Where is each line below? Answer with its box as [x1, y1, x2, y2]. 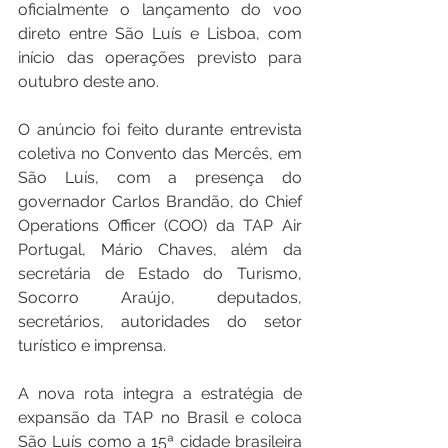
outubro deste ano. [18, 72, 159, 91]
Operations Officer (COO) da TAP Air [18, 216, 302, 235]
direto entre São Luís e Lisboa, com [18, 24, 302, 43]
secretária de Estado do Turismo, [18, 264, 302, 283]
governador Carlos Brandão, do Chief [18, 192, 302, 211]
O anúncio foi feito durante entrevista [18, 120, 302, 139]
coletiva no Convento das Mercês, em [18, 144, 302, 163]
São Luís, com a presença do [18, 168, 302, 187]
